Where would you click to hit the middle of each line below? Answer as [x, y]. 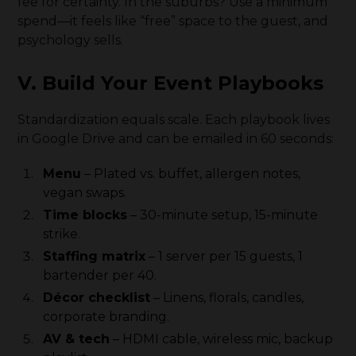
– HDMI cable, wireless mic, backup [222, 339]
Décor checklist [97, 298]
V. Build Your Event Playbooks [171, 83]
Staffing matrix [95, 256]
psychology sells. [71, 40]
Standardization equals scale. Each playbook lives [174, 120]
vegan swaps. [85, 193]
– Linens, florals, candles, [227, 298]
